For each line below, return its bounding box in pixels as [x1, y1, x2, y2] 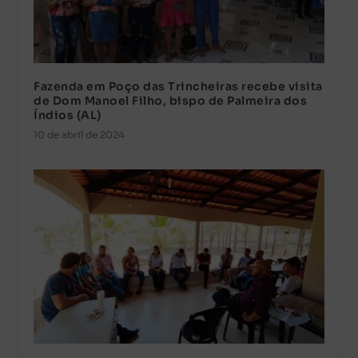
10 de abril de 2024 [34, 129, 125, 141]
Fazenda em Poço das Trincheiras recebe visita [34, 79, 323, 94]
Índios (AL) [34, 108, 101, 123]
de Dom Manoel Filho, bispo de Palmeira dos [34, 93, 308, 109]
